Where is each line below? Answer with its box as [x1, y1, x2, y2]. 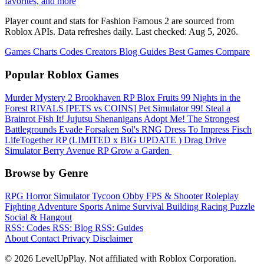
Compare [216, 47, 250, 57]
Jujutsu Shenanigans [67, 113, 144, 124]
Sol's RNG [121, 124, 164, 134]
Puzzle [230, 202, 255, 212]
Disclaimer [93, 233, 133, 243]
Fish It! [38, 113, 67, 124]
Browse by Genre [5, 167, 88, 180]
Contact [31, 233, 62, 243]
